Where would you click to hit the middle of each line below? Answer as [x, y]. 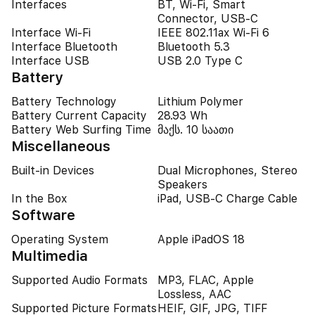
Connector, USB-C [208, 19]
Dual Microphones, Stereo [227, 171]
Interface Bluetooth [64, 47]
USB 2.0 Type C [200, 61]
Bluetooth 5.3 [194, 47]
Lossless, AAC [194, 294]
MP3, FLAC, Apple [206, 280]
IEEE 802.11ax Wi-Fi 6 [213, 33]
